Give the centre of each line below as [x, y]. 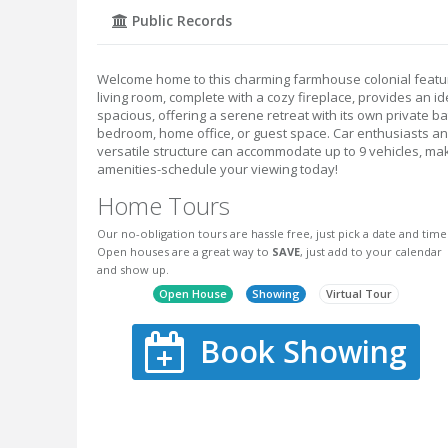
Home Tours [163, 206]
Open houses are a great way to [184, 252]
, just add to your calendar [371, 252]
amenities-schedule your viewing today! [217, 169]
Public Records [180, 21]
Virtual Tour [359, 293]
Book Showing [303, 351]
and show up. [133, 270]
